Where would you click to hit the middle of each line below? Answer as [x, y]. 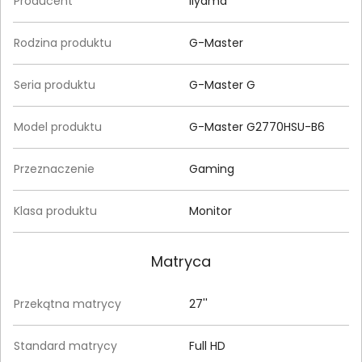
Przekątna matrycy [67, 304]
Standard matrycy [65, 346]
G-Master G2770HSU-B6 [257, 127]
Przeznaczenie [54, 169]
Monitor [210, 211]
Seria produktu [55, 85]
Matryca [181, 262]
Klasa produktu [55, 211]
